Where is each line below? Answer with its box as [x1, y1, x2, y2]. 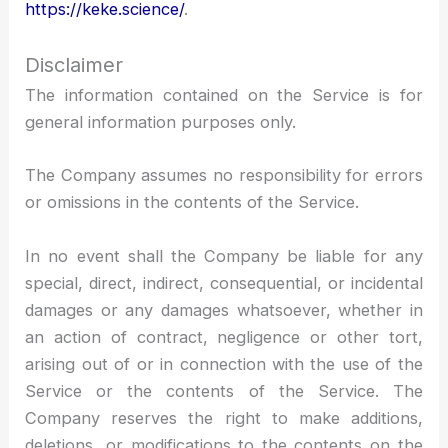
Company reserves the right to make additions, [25, 407, 423, 428]
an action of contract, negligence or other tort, [25, 326, 423, 347]
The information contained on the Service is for [25, 85, 423, 106]
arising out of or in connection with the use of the [25, 353, 423, 374]
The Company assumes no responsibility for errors [25, 165, 423, 186]
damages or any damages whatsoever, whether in [25, 299, 423, 320]
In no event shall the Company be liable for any [25, 245, 423, 266]
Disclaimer [25, 53, 124, 78]
